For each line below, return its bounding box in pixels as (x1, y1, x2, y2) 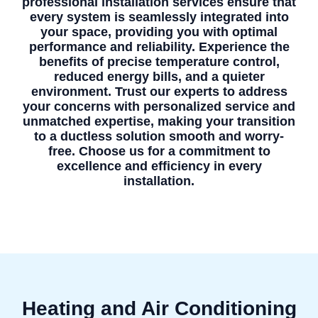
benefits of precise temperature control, (38, 54, 280, 70)
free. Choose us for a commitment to (48, 143, 270, 159)
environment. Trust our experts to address (31, 84, 287, 99)
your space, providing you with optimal (40, 24, 278, 40)
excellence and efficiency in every (56, 158, 262, 174)
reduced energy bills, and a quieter (53, 69, 265, 84)
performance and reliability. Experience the (28, 39, 290, 55)
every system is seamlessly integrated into (29, 9, 289, 25)
